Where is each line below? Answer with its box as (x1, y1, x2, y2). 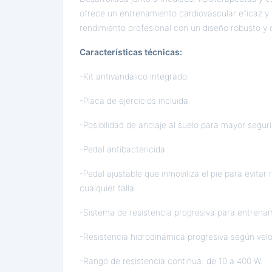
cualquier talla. (80, 183, 137, 193)
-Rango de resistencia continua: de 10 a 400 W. (80, 256, 263, 266)
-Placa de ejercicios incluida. (80, 95, 191, 106)
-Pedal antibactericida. (80, 144, 168, 154)
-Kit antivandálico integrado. (80, 71, 189, 81)
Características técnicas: (80, 47, 182, 57)
